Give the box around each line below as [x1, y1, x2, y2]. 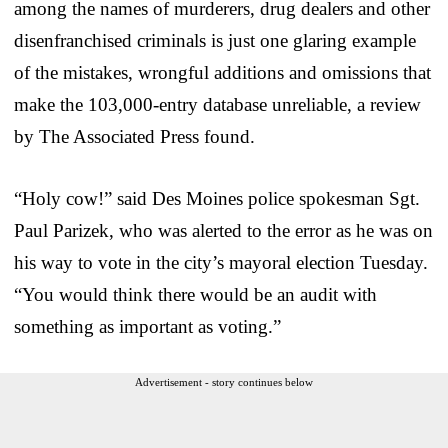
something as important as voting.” [14, 315, 281, 337]
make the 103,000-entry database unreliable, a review [14, 93, 421, 115]
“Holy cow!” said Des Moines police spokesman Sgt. [14, 187, 420, 209]
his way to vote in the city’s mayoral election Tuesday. [14, 251, 428, 273]
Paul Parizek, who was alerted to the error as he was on [14, 219, 433, 241]
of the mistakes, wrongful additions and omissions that [14, 61, 431, 83]
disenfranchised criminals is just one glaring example [14, 29, 416, 51]
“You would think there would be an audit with [14, 283, 377, 305]
